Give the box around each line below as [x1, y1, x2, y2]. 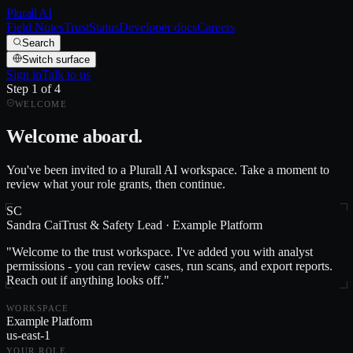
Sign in [6, 68, 42, 81]
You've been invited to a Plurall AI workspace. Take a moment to [6, 162, 329, 176]
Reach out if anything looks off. [6, 273, 164, 287]
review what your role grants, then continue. [6, 176, 225, 191]
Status [89, 20, 119, 34]
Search [22, 37, 54, 49]
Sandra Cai [6, 217, 61, 232]
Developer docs [119, 20, 197, 34]
